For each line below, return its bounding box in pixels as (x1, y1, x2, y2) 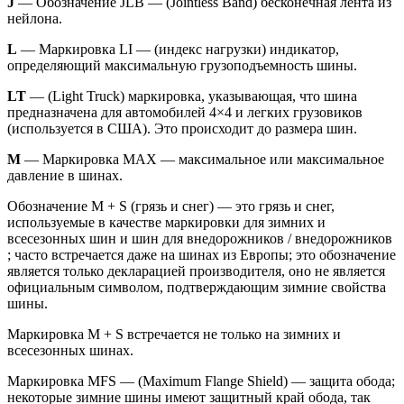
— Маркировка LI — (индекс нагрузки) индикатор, (17, 41, 339, 57)
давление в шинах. (7, 167, 123, 183)
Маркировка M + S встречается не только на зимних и (7, 326, 341, 342)
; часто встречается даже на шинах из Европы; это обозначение (7, 246, 396, 262)
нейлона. (7, 10, 62, 26)
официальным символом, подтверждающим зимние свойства (7, 279, 386, 295)
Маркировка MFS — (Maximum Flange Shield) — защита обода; (7, 372, 395, 389)
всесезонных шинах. (7, 342, 133, 358)
